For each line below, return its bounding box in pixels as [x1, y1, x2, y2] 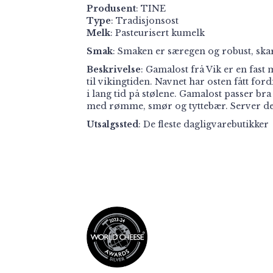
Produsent [87, 3, 136, 14]
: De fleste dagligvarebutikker [138, 119, 269, 130]
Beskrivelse [87, 64, 141, 75]
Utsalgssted [87, 119, 138, 130]
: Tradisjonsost [111, 15, 179, 26]
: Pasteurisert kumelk [110, 27, 205, 38]
